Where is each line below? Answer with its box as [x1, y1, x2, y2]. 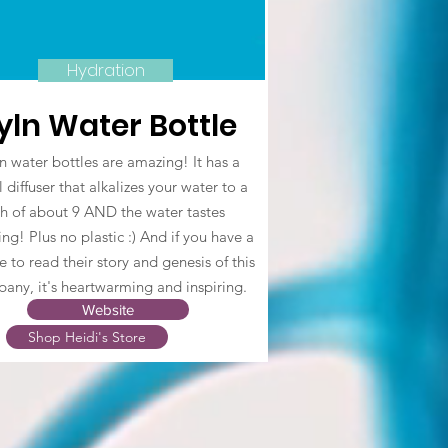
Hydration [66, 58, 145, 82]
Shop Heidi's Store [28, 328, 146, 346]
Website [82, 301, 134, 318]
